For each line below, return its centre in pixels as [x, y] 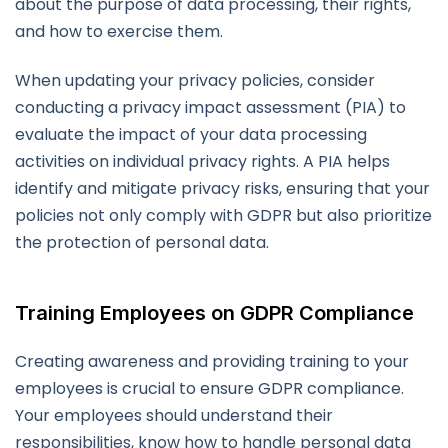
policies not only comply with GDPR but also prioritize [223, 216]
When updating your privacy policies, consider [195, 81]
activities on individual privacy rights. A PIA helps [202, 162]
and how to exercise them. [119, 32]
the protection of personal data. [142, 243]
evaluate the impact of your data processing [191, 135]
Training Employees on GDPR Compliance [214, 313]
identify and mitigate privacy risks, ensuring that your [222, 189]
